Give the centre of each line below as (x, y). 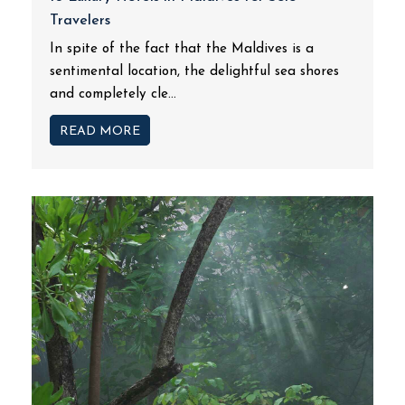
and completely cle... (113, 94)
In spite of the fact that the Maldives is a (182, 49)
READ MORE (100, 132)
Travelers (80, 21)
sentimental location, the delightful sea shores (194, 72)
